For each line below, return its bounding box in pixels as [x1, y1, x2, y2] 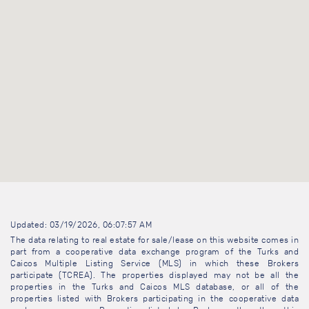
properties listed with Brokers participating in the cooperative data [10, 294, 299, 304]
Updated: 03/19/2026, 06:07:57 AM [10, 220, 152, 230]
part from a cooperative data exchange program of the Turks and [10, 247, 299, 257]
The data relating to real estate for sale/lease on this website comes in [10, 235, 299, 246]
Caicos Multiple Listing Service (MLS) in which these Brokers [10, 259, 299, 269]
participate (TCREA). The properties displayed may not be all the [10, 270, 299, 281]
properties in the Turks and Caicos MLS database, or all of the [10, 282, 299, 292]
